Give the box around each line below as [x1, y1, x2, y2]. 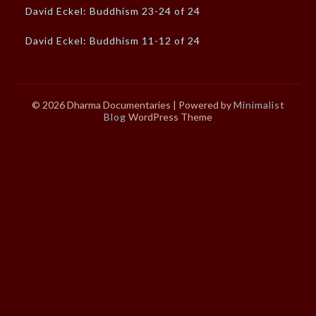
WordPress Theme [126, 111, 212, 123]
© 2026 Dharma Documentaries [31, 99, 173, 111]
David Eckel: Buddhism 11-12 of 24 [25, 35, 201, 47]
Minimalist [233, 99, 285, 111]
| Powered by [172, 99, 233, 111]
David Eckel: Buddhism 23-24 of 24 [25, 5, 201, 18]
